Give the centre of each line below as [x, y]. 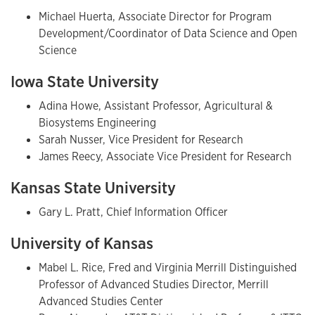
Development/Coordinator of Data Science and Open [168, 34]
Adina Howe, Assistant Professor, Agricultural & [156, 106]
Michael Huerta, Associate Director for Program [155, 17]
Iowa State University [85, 82]
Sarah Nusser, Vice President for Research [141, 140]
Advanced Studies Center [101, 302]
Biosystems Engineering [97, 123]
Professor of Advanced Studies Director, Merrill [154, 285]
